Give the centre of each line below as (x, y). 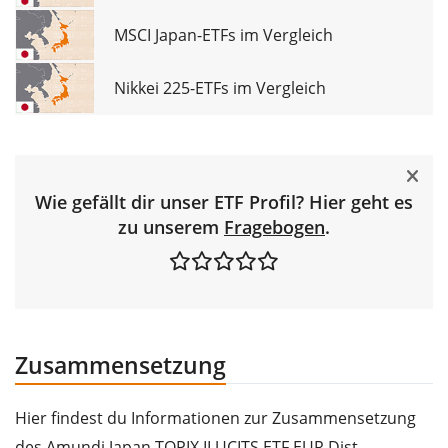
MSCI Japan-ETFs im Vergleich (223, 34)
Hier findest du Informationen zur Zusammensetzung (215, 417)
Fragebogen (274, 226)
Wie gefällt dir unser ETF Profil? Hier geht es (224, 201)
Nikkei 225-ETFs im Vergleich (220, 87)
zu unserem (171, 226)
